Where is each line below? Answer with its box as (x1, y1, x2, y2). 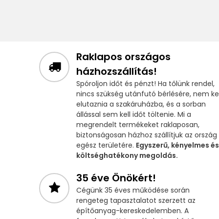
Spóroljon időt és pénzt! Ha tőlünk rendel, (76, 79, 215, 89)
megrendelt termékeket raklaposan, (76, 120, 199, 130)
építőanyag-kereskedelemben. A (76, 206, 189, 216)
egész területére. (76, 140, 136, 151)
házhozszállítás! (76, 65, 157, 79)
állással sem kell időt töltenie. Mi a (76, 109, 191, 120)
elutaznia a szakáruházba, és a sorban (76, 99, 206, 109)
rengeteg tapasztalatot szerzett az (76, 196, 196, 206)
